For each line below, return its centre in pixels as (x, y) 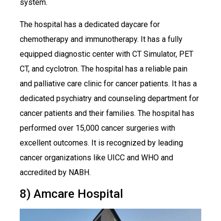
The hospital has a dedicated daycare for (90, 24)
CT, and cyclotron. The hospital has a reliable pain (104, 69)
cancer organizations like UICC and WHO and (96, 157)
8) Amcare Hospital (71, 194)
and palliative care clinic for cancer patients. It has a (108, 83)
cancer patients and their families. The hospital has (107, 113)
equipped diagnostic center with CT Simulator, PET (107, 54)
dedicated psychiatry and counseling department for (109, 98)
